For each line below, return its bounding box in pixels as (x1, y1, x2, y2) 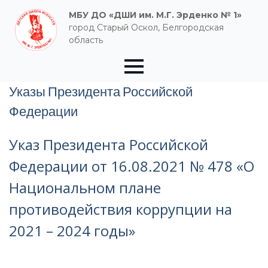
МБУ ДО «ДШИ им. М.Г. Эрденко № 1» (69, 10, 242, 20)
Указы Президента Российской (9, 83, 193, 100)
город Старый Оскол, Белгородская (69, 22, 224, 33)
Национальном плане (9, 178, 161, 197)
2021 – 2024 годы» (9, 221, 135, 240)
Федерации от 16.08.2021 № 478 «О (9, 156, 254, 176)
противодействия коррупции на (9, 199, 232, 219)
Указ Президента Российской (9, 135, 208, 154)
